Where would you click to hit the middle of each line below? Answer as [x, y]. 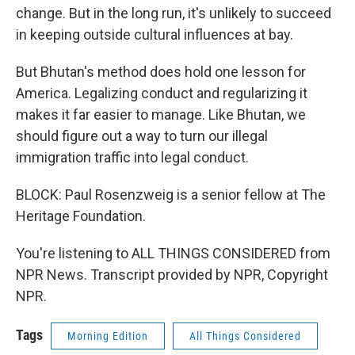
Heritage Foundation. [81, 216]
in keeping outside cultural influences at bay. [155, 34]
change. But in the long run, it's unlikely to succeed [174, 13]
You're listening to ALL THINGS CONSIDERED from [173, 253]
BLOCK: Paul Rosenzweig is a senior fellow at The [171, 195]
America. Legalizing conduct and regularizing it [162, 93]
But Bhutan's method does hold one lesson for [161, 72]
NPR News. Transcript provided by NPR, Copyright [172, 275]
